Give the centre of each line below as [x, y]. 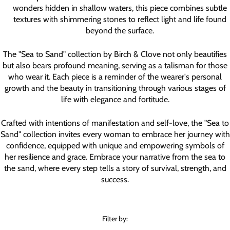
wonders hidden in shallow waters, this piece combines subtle [120, 8]
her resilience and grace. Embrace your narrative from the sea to [115, 157]
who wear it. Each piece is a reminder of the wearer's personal [115, 76]
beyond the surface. [120, 30]
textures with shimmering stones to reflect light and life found [120, 19]
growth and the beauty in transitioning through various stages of [115, 88]
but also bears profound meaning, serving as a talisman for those [115, 65]
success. [115, 179]
